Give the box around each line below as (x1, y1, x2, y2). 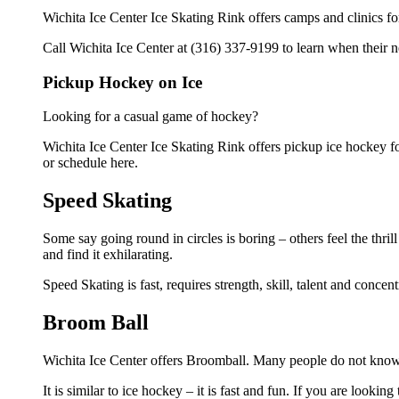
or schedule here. (43, 155, 138, 171)
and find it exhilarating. (43, 247, 173, 263)
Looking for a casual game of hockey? (43, 109, 258, 125)
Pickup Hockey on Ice (43, 72, 202, 92)
